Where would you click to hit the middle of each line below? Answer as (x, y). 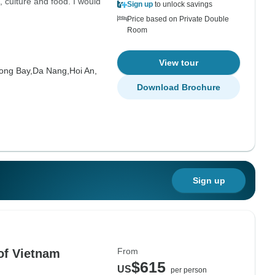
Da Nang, (51, 71)
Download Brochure (179, 87)
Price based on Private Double (178, 19)
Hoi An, (83, 71)
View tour (179, 63)
